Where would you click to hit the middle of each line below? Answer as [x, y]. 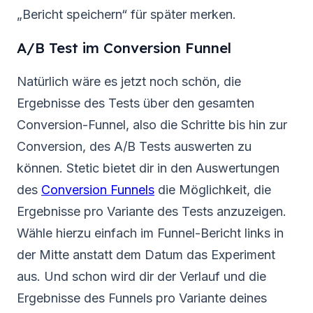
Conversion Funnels [98, 189]
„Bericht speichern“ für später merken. [126, 14]
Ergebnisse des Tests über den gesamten [136, 103]
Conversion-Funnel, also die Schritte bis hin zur [152, 124]
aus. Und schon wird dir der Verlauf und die [141, 276]
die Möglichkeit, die [213, 189]
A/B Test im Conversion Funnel [124, 48]
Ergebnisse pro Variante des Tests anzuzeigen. [152, 211]
